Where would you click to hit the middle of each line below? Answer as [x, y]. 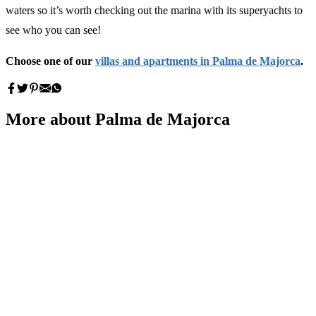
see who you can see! [53, 30]
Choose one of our [50, 61]
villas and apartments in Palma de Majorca [198, 61]
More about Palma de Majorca [118, 120]
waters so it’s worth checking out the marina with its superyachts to [154, 10]
